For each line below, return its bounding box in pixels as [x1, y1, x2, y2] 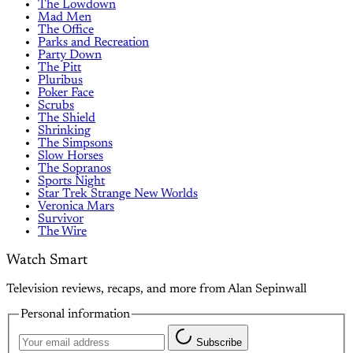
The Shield [38, 112, 95, 125]
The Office [38, 24, 94, 37]
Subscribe [196, 336, 242, 349]
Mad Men [38, 11, 91, 24]
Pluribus [38, 74, 83, 87]
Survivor [38, 213, 84, 226]
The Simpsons [38, 137, 113, 150]
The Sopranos [38, 162, 111, 176]
